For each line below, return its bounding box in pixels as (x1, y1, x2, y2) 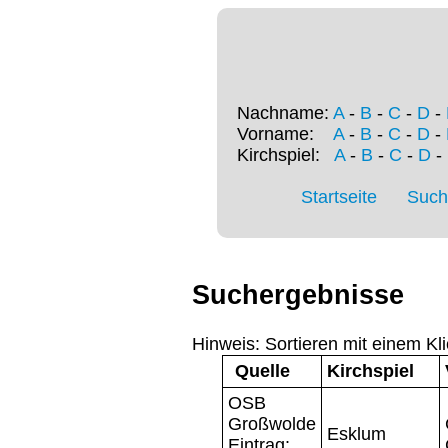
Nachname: (237, 103, 333, 124)
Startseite (301, 187, 377, 208)
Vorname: (237, 124, 333, 145)
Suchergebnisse (192, 280, 404, 311)
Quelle (234, 360, 290, 381)
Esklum (327, 423, 386, 444)
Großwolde (228, 413, 316, 434)
